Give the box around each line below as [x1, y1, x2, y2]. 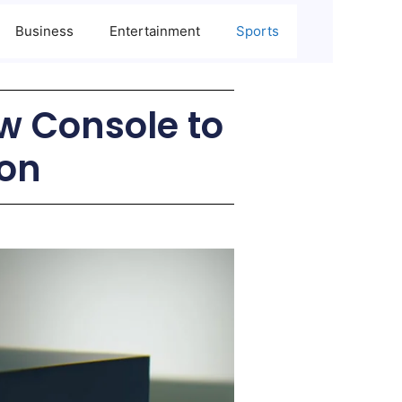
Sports [236, 22, 279, 39]
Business [15, 22, 74, 39]
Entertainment [109, 22, 200, 39]
